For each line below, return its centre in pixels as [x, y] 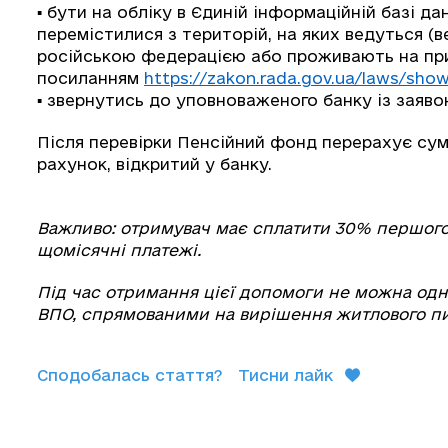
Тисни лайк [285, 374]
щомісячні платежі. [119, 249]
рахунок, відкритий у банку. [154, 163]
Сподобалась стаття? [130, 374]
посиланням [90, 77]
